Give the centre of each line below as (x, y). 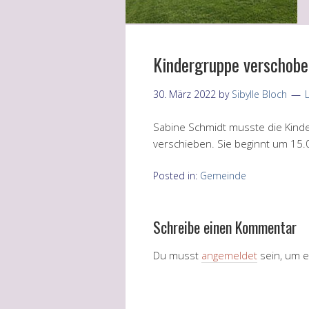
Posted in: (177, 175)
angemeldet (229, 255)
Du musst (177, 255)
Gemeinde (223, 175)
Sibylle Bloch (259, 94)
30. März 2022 (185, 94)
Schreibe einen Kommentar (225, 227)
